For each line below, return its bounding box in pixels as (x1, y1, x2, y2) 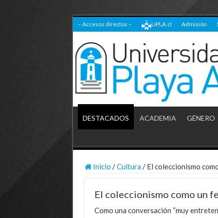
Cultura (116, 162, 141, 171)
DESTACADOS (82, 113, 129, 122)
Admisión (181, 20, 207, 28)
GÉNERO (186, 113, 215, 122)
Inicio (91, 162, 111, 171)
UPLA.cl (151, 20, 172, 28)
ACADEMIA (139, 113, 176, 122)
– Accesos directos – (77, 20, 132, 28)
